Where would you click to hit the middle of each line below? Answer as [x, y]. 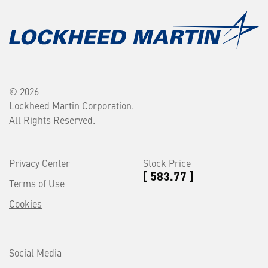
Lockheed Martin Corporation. [71, 105]
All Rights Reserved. [52, 119]
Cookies [25, 203]
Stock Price [167, 162]
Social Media [35, 252]
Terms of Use [37, 183]
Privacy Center [39, 162]
